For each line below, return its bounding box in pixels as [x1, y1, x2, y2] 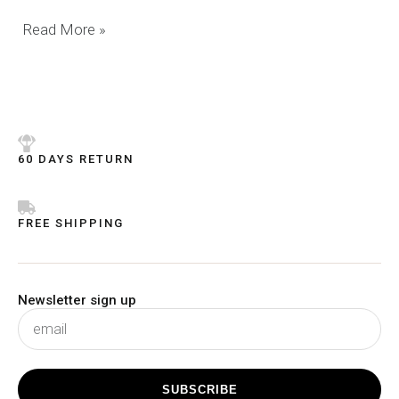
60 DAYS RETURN [18, 152, 134, 167]
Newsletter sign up [18, 292, 136, 309]
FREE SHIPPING [18, 216, 124, 231]
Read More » [23, 20, 107, 38]
